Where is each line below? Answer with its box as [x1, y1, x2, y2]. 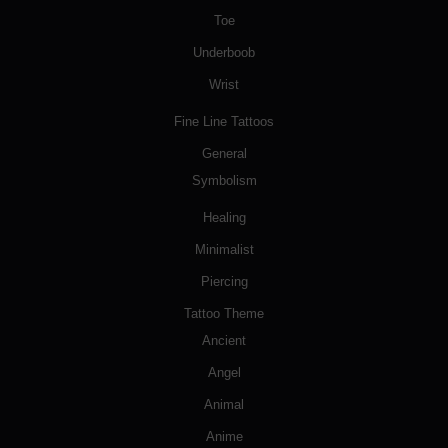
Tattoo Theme [184, 306, 264, 322]
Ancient [202, 333, 246, 349]
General [201, 146, 247, 162]
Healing [202, 210, 246, 226]
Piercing [200, 274, 248, 290]
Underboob [193, 45, 255, 61]
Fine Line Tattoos [174, 114, 274, 130]
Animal [204, 397, 244, 413]
